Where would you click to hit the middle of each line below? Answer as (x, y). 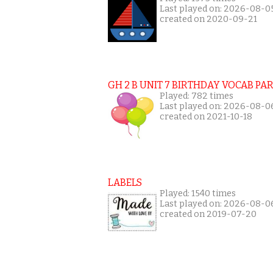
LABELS (125, 183)
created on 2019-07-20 (208, 214)
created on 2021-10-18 (206, 117)
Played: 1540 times (198, 193)
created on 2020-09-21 (208, 19)
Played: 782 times (197, 96)
